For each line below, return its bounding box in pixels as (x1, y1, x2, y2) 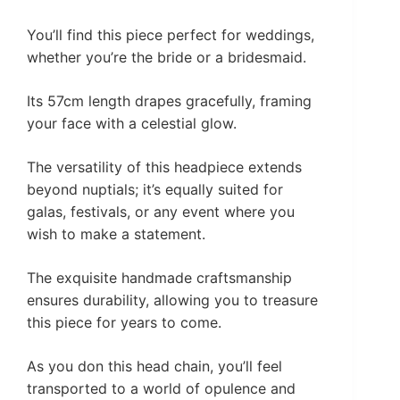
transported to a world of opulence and (27, 379, 296, 398)
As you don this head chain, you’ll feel (27, 357, 282, 376)
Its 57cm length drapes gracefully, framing (27, 92, 312, 111)
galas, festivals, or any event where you (27, 203, 295, 221)
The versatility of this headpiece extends (27, 158, 302, 177)
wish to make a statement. (27, 225, 205, 244)
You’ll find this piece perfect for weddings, (27, 26, 314, 45)
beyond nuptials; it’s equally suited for (27, 180, 283, 199)
